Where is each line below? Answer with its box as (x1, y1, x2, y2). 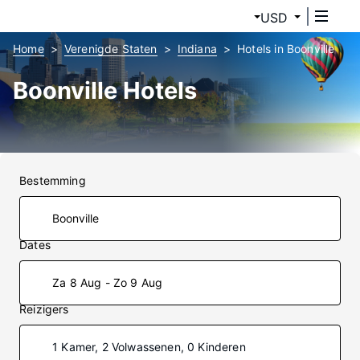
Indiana (177, 42, 217, 55)
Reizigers (19, 302, 69, 316)
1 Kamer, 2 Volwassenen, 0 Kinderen (52, 340, 246, 354)
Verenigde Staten (63, 42, 157, 55)
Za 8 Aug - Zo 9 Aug (52, 276, 163, 289)
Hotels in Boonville (237, 42, 335, 55)
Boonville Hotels (13, 76, 197, 104)
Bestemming (19, 174, 86, 187)
